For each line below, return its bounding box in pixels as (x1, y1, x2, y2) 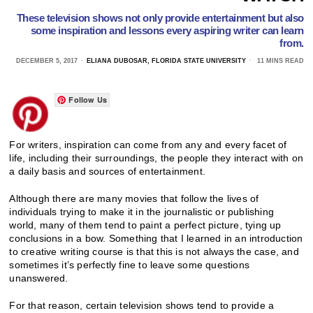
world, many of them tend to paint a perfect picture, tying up (9, 219, 282, 231)
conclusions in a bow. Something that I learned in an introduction (9, 232, 303, 244)
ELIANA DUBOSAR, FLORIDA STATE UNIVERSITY (86, 57, 246, 64)
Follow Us (68, 94, 108, 105)
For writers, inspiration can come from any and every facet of (9, 138, 287, 150)
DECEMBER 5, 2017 (15, 57, 78, 64)
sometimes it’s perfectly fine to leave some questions (9, 259, 250, 270)
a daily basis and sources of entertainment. (9, 165, 206, 177)
